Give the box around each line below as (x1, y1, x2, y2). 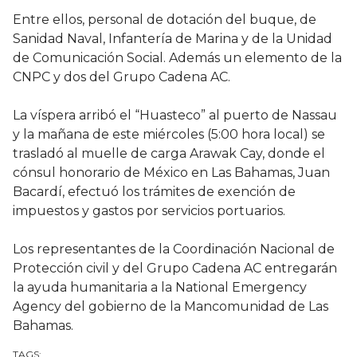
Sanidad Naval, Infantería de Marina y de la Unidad (13, 31, 332, 47)
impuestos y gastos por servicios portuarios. (13, 203, 285, 219)
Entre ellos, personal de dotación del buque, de (13, 12, 316, 28)
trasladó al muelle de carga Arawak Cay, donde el (13, 146, 325, 162)
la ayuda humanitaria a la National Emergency (13, 280, 307, 296)
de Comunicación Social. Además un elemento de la (13, 50, 342, 66)
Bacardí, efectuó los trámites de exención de (13, 184, 296, 200)
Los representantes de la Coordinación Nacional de (13, 241, 335, 257)
